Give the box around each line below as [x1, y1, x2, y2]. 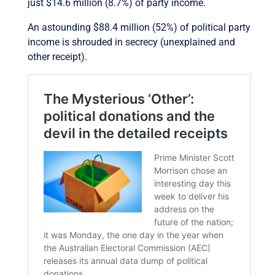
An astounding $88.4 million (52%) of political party [27, 21, 250, 34]
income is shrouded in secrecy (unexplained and [27, 36, 235, 48]
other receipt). [27, 51, 87, 63]
